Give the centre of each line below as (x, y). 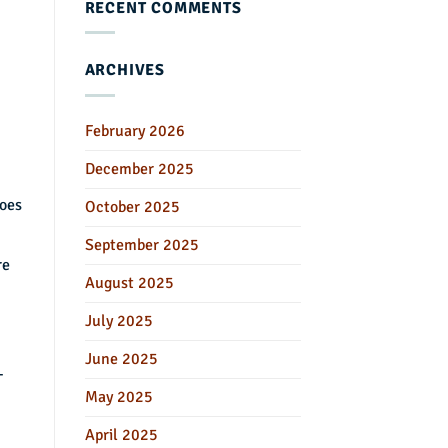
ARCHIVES (124, 70)
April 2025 (121, 434)
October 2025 (132, 206)
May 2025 (118, 396)
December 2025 (139, 168)
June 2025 (121, 358)
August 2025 (129, 282)
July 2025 (118, 320)
